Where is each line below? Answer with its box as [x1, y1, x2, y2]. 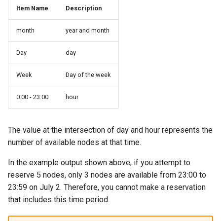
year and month [66, 27, 110, 35]
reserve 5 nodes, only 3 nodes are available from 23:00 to [8, 170, 206, 180]
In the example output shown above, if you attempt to [8, 158, 190, 168]
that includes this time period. [8, 195, 110, 205]
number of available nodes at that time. [8, 138, 141, 147]
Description [66, 4, 102, 12]
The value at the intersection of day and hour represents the [8, 125, 213, 135]
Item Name [16, 4, 48, 12]
